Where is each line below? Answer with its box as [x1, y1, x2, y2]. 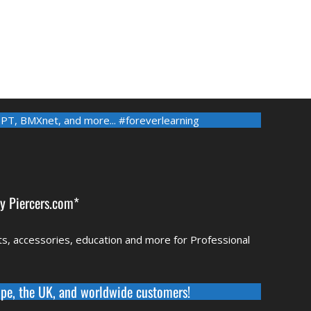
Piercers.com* [9, 192, 79, 214]
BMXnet [19, 113, 58, 128]
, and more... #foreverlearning [58, 113, 199, 128]
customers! [132, 281, 190, 303]
